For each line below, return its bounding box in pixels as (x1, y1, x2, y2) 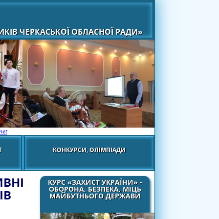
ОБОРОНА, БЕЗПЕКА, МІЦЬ (48, 184, 141, 194)
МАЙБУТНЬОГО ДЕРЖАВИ (49, 191, 141, 200)
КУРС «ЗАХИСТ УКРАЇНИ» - (47, 177, 142, 187)
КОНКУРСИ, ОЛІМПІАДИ (53, 145, 126, 154)
